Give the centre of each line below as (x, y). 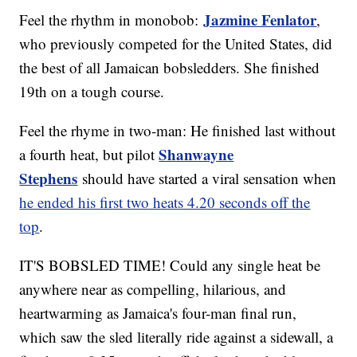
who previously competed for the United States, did (176, 44)
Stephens (49, 178)
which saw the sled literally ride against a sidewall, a (177, 337)
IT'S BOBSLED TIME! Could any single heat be (170, 265)
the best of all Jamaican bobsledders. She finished (170, 68)
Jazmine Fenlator (260, 20)
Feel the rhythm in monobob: (112, 20)
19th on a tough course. (92, 92)
